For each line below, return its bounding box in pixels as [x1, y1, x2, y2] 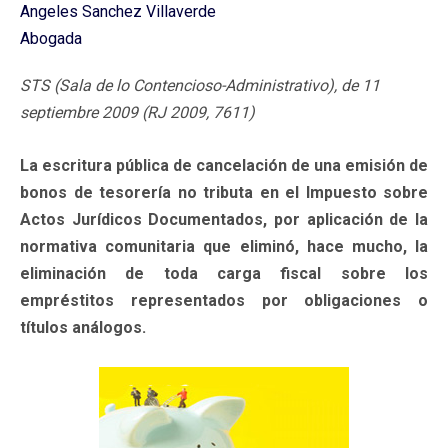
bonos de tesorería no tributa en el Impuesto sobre [20, 182, 428, 202]
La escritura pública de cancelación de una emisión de [20, 155, 428, 175]
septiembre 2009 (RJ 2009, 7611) [20, 102, 255, 122]
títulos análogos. [20, 317, 146, 337]
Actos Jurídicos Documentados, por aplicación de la [20, 209, 428, 229]
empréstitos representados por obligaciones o [20, 290, 428, 310]
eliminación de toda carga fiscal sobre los [20, 263, 428, 283]
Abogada [20, 28, 82, 48]
